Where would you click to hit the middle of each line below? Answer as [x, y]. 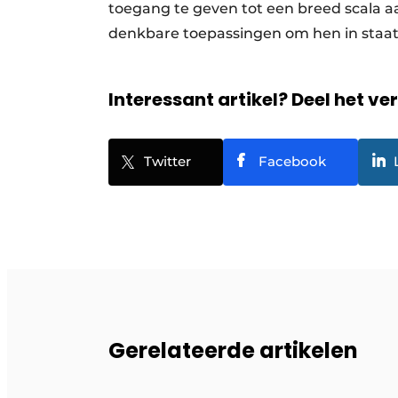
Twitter [167, 161]
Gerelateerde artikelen [233, 350]
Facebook [292, 161]
